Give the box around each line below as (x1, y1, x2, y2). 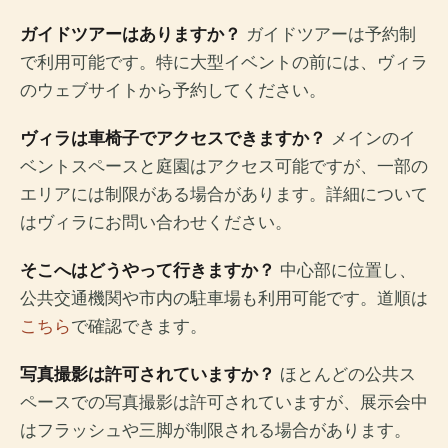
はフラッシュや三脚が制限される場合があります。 (20, 420, 411, 441)
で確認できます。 (71, 316, 207, 337)
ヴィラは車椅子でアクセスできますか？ (20, 128, 326, 149)
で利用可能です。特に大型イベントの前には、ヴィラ (20, 52, 428, 73)
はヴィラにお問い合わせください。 (20, 212, 292, 233)
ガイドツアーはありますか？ (20, 24, 241, 45)
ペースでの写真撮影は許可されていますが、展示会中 (20, 392, 428, 413)
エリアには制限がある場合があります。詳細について (20, 184, 428, 205)
